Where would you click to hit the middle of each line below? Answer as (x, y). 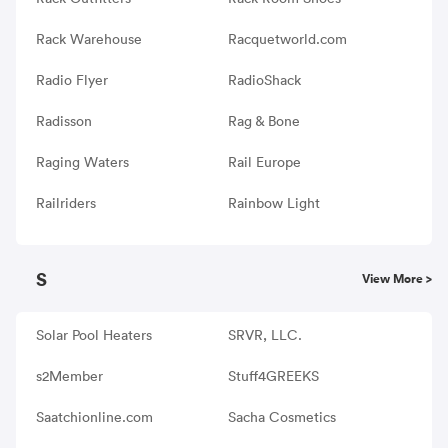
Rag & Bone (263, 120)
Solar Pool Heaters (94, 334)
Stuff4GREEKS (273, 375)
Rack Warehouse (89, 38)
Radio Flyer (72, 79)
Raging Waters (82, 161)
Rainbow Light (273, 202)
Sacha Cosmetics (281, 416)
